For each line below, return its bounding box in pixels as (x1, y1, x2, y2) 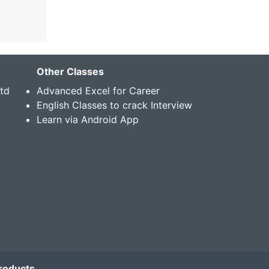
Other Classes (37, 65, 104, 77)
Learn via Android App (37, 113, 139, 125)
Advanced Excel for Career (37, 84, 160, 97)
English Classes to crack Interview (37, 98, 192, 111)
